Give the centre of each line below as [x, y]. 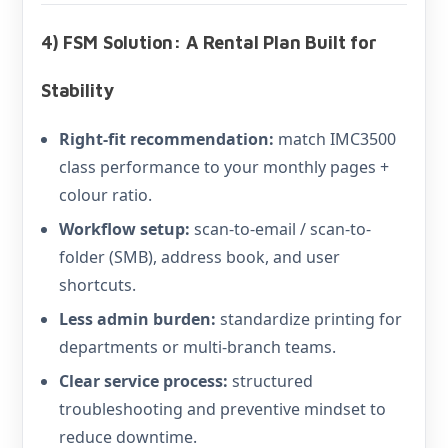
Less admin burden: [137, 319]
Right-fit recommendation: [166, 139]
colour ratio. [105, 195]
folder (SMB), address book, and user [199, 257]
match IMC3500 [335, 139]
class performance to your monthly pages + [224, 167]
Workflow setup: [124, 229]
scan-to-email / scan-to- [280, 229]
